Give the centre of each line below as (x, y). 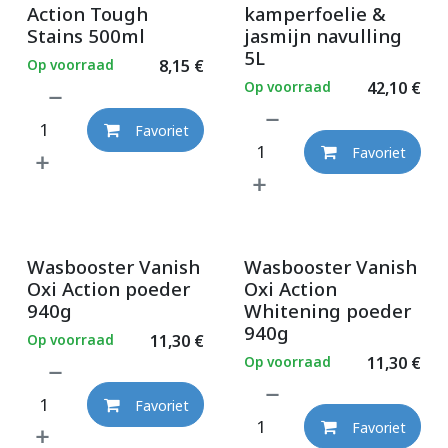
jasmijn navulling (322, 35)
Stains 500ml (86, 35)
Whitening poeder (327, 310)
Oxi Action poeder (108, 288)
